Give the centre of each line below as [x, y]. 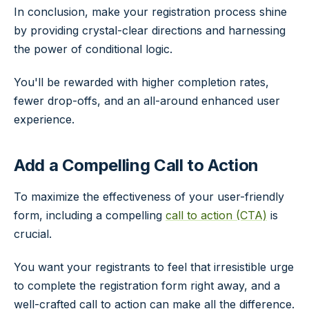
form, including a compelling [90, 215]
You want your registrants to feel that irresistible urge [154, 267]
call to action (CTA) [216, 215]
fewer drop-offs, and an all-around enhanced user [147, 100]
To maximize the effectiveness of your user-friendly [149, 196]
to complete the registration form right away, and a [147, 285]
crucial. [33, 233]
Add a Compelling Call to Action [136, 166]
